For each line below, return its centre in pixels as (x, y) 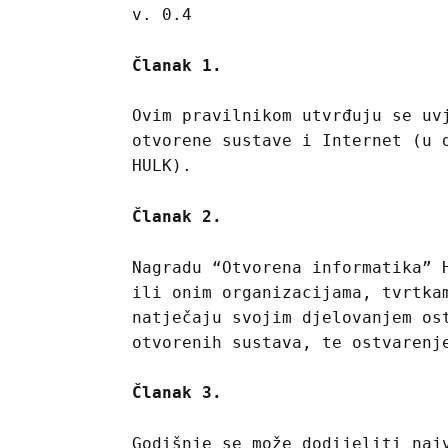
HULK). (162, 166)
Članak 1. (177, 65)
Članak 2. (177, 216)
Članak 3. (177, 393)
